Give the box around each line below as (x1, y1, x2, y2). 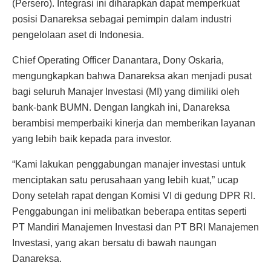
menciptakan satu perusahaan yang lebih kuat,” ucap (12, 174, 238, 185)
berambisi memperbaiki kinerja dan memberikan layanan (12, 117, 255, 128)
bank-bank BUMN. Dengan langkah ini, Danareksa (12, 102, 230, 113)
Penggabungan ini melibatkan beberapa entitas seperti (12, 206, 247, 217)
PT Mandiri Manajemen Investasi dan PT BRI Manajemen (12, 221, 259, 232)
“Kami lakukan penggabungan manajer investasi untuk (12, 158, 246, 169)
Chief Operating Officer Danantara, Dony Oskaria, (12, 54, 224, 65)
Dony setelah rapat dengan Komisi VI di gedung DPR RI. (12, 190, 255, 201)
